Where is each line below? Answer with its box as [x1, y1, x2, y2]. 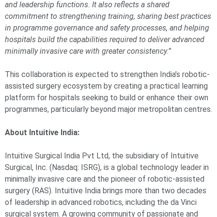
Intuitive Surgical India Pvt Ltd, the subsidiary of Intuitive [5, 151, 199, 161]
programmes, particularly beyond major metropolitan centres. [5, 105, 212, 114]
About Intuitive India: [5, 128, 79, 138]
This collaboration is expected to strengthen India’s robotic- [5, 70, 210, 79]
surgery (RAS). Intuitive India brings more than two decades [5, 186, 206, 196]
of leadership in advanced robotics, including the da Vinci [5, 198, 197, 207]
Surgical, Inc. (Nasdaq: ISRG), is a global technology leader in [5, 163, 209, 172]
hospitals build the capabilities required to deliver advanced [5, 35, 204, 45]
